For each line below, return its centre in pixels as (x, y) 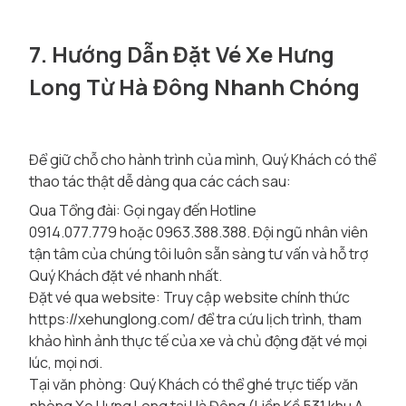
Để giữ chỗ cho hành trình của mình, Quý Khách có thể (203, 159)
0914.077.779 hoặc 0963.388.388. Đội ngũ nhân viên (198, 232)
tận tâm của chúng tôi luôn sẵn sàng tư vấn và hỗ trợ (198, 254)
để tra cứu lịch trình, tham (278, 319)
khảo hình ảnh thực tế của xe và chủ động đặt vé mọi (198, 341)
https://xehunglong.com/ (112, 319)
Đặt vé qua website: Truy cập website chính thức (189, 297)
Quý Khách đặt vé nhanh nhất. (126, 275)
